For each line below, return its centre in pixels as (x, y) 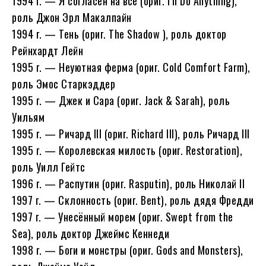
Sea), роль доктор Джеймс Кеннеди (91, 234)
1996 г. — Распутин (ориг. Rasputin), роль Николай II (128, 184)
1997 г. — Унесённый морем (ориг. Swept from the (123, 217)
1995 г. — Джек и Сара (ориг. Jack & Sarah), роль (121, 101)
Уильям (28, 117)
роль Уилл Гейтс (49, 167)
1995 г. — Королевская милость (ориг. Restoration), (127, 151)
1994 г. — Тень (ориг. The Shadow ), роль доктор (119, 34)
